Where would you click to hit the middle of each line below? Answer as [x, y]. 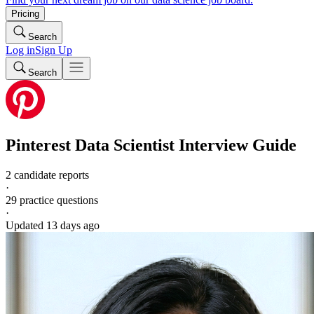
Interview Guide [235, 145]
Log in [20, 50]
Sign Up [54, 50]
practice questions [57, 200]
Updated [26, 225]
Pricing [25, 14]
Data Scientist [125, 145]
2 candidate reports [47, 175]
